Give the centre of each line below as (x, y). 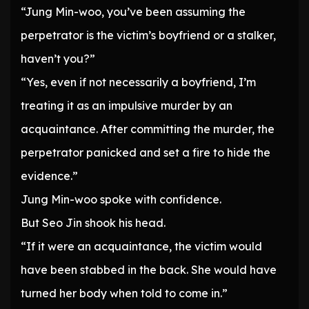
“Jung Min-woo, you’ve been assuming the (133, 12)
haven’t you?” (58, 59)
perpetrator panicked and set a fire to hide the (146, 153)
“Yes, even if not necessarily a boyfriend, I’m (138, 82)
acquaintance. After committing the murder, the (148, 129)
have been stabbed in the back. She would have (149, 270)
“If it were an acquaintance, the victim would (141, 247)
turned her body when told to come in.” (124, 293)
